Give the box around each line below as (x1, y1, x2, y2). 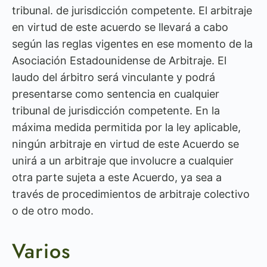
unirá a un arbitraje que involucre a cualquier (12, 154, 234, 167)
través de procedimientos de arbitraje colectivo (12, 188, 250, 200)
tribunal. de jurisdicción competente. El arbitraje (12, 4, 252, 17)
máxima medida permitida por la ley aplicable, (12, 121, 241, 133)
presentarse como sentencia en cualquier (12, 88, 219, 100)
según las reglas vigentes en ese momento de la (12, 38, 253, 50)
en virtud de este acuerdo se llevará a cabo (12, 21, 228, 33)
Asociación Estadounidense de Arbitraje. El (12, 54, 226, 67)
